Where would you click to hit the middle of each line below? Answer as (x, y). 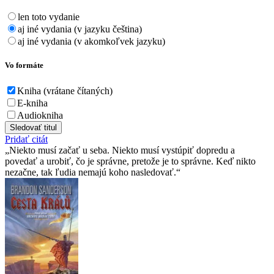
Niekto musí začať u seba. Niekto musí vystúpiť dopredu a (122, 150)
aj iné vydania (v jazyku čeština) (80, 29)
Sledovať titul (33, 127)
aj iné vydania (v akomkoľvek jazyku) (91, 42)
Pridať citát (26, 139)
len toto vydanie (49, 17)
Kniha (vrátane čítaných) (65, 91)
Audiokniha (40, 115)
